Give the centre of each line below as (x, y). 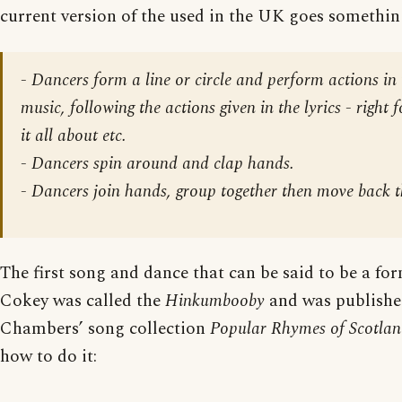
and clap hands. (236, 163)
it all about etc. (74, 135)
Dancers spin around (105, 163)
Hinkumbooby (215, 301)
